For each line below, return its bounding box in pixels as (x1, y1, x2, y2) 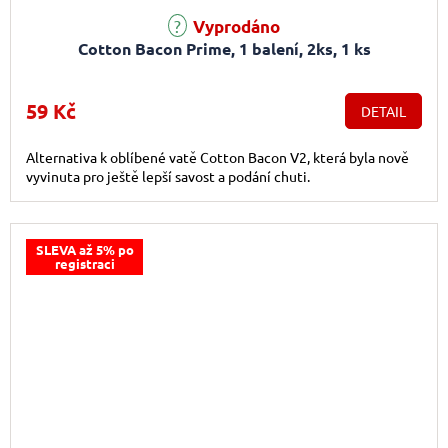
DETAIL (361, 102, 406, 121)
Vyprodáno (189, 16, 280, 38)
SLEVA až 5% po (35, 241, 134, 259)
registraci (54, 255, 115, 273)
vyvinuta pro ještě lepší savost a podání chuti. (26, 167, 310, 186)
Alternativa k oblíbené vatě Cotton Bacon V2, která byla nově (26, 148, 409, 167)
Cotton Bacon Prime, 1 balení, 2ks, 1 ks (77, 38, 371, 60)
